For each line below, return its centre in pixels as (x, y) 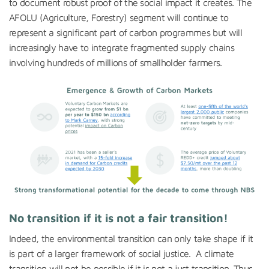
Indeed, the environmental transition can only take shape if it (131, 238)
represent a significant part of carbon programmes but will (126, 32)
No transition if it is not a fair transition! (119, 218)
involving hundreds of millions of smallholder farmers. (116, 62)
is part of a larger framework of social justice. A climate (122, 253)
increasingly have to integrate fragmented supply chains (122, 47)
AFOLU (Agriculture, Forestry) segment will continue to (119, 17)
